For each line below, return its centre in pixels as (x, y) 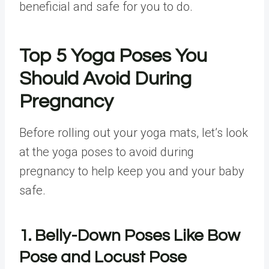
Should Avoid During (105, 79)
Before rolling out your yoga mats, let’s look (134, 133)
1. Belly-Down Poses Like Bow (130, 236)
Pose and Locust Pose (103, 257)
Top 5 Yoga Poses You (113, 56)
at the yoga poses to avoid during (107, 152)
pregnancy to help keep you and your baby (132, 171)
